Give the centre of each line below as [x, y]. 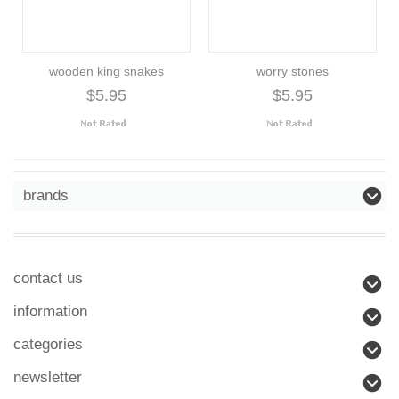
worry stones [293, 71]
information [50, 311]
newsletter [48, 377]
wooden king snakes [106, 71]
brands [46, 195]
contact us [48, 278]
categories [48, 344]
